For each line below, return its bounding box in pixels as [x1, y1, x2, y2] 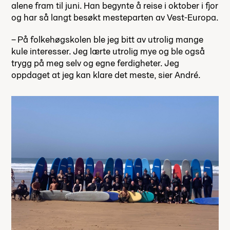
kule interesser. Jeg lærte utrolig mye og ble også [11, 45, 205, 57]
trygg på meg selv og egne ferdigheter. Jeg [11, 57, 179, 69]
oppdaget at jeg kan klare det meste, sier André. [11, 69, 201, 81]
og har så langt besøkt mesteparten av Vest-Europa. [11, 11, 219, 24]
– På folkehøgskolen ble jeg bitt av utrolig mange [11, 33, 203, 46]
